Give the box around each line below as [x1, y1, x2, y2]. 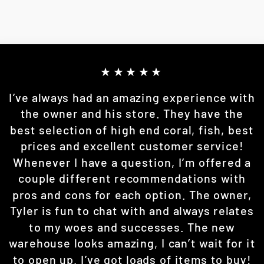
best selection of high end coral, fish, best [10, 122, 254, 137]
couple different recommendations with [18, 171, 246, 186]
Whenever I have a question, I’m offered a [13, 154, 251, 170]
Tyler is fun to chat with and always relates [10, 203, 254, 218]
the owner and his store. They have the [20, 106, 244, 121]
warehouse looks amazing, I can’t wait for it [8, 236, 256, 250]
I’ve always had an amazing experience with [9, 90, 255, 105]
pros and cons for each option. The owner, [12, 187, 252, 202]
